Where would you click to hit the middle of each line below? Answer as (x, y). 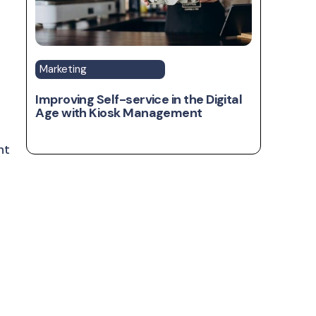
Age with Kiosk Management (119, 113)
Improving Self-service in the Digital (139, 100)
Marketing (63, 69)
